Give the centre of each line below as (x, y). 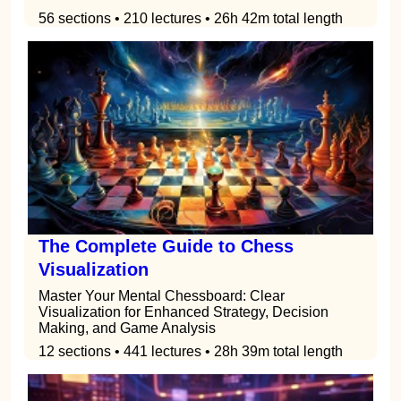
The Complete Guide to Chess (166, 247)
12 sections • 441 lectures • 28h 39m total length (191, 352)
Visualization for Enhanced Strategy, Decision (183, 312)
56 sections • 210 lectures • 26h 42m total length (191, 18)
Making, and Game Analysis (127, 328)
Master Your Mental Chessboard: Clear (162, 296)
